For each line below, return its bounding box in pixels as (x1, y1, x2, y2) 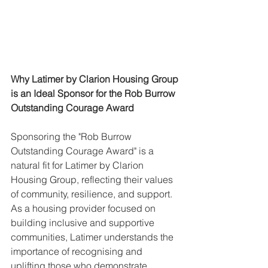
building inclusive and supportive (11, 216, 157, 229)
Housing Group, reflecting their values (11, 173, 175, 185)
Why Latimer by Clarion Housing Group (11, 72, 181, 85)
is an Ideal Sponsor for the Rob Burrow (11, 87, 178, 99)
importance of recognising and (11, 245, 145, 257)
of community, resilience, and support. (11, 187, 175, 200)
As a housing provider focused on (11, 202, 158, 214)
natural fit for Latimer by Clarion (11, 159, 146, 171)
